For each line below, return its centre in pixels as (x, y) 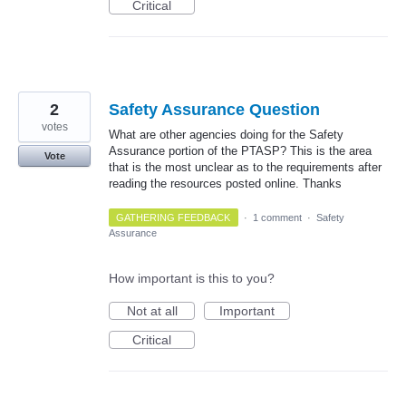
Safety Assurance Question (214, 109)
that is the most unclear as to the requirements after (245, 167)
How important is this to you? (192, 279)
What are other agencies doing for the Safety (226, 134)
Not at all (152, 311)
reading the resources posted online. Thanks (225, 183)
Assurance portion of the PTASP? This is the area (240, 150)
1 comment (277, 218)
